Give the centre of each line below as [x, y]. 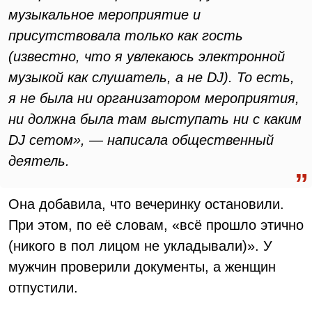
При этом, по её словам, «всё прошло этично [156, 225]
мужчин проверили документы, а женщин [142, 267]
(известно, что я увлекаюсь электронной [147, 56]
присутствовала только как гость [126, 36]
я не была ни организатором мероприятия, [154, 98]
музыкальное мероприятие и [104, 15]
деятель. [39, 161]
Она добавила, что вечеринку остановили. [146, 204]
